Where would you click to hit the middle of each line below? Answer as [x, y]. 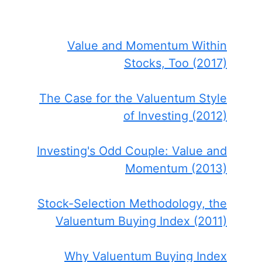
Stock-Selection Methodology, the [132, 204]
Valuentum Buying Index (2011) [141, 221]
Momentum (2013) [176, 169]
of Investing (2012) [175, 116]
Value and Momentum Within [147, 46]
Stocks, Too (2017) [175, 63]
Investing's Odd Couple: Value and [132, 151]
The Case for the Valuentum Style [133, 99]
